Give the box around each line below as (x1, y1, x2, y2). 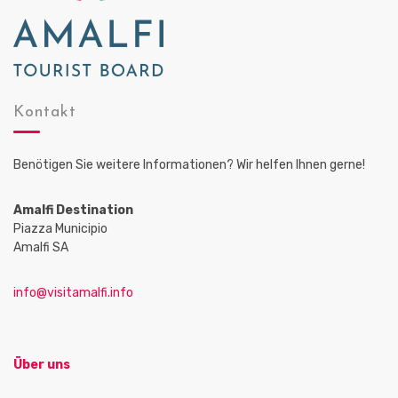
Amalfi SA (13, 240, 68, 255)
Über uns (13, 357, 70, 372)
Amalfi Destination (13, 203, 133, 218)
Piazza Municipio (13, 221, 107, 236)
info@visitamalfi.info (13, 285, 133, 300)
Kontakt (13, 104, 76, 121)
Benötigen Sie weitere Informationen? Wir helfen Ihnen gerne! (13, 157, 365, 172)
